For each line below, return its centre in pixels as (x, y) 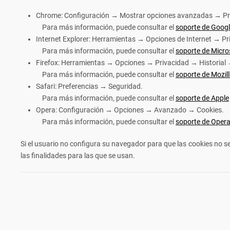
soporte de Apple (202, 98)
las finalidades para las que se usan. (78, 156)
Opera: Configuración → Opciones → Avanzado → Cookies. (130, 110)
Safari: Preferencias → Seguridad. (89, 86)
